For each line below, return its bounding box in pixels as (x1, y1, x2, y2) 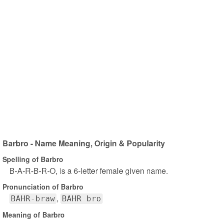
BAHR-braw (11, 194, 55, 203)
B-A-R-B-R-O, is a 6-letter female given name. (9, 165, 168, 176)
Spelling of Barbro (2, 154, 63, 164)
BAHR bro (62, 194, 101, 203)
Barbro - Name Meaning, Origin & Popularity (2, 137, 165, 149)
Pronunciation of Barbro (2, 181, 83, 192)
